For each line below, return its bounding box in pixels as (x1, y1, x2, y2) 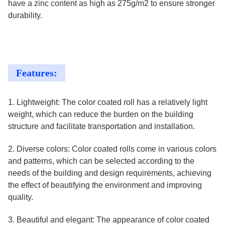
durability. (8, 11, 42, 20)
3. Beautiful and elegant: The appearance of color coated (8, 215, 209, 224)
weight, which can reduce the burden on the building (8, 110, 193, 119)
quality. (8, 193, 33, 201)
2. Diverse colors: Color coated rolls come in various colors (8, 145, 216, 153)
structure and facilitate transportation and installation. (8, 122, 195, 131)
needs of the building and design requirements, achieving (8, 169, 211, 177)
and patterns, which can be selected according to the (8, 157, 194, 165)
